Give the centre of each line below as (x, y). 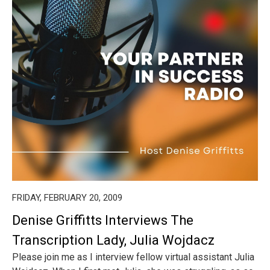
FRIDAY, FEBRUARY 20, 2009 (67, 198)
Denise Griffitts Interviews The (103, 220)
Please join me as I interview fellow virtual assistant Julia (133, 257)
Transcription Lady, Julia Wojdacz (113, 240)
